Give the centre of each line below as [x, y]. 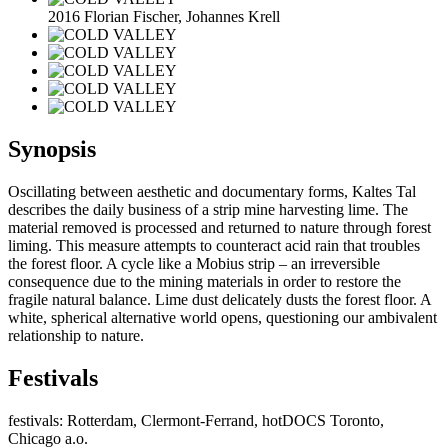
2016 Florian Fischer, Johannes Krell [164, 16]
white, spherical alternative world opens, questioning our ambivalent [222, 317]
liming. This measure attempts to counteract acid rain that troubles [214, 245]
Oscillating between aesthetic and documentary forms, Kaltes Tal [212, 191]
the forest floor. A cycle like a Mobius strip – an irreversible [194, 263]
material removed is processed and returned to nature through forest [219, 227]
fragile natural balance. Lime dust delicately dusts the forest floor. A [219, 299]
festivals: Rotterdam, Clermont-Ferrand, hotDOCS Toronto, [196, 420]
